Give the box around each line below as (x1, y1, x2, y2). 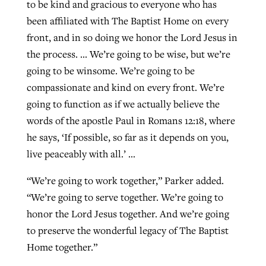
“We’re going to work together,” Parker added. (26, 174, 224, 188)
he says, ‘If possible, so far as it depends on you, (26, 130, 229, 144)
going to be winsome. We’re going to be (26, 64, 195, 77)
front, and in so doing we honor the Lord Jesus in (26, 30, 237, 44)
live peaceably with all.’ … (26, 147, 135, 160)
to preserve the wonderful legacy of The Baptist (26, 224, 229, 237)
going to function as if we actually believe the (26, 97, 220, 110)
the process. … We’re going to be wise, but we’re (26, 47, 230, 61)
